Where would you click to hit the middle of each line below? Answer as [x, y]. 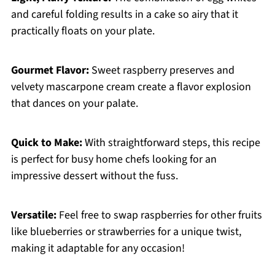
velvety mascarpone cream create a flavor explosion [131, 87]
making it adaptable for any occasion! [98, 249]
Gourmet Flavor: [50, 71]
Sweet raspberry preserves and [161, 71]
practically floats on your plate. [83, 31]
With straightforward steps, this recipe [171, 143]
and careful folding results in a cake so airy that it [124, 15]
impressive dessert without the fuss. [94, 176]
